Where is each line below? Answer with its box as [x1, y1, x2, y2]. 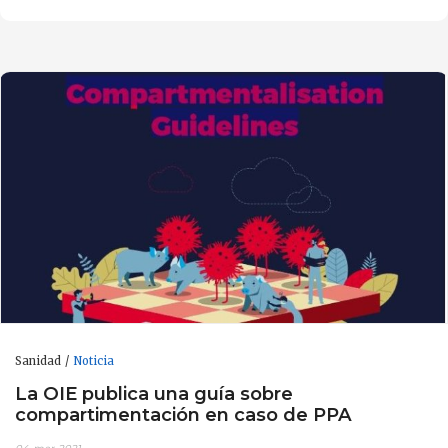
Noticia [73, 353, 114, 368]
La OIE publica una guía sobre [15, 382, 293, 406]
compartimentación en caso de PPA [15, 403, 352, 427]
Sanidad [15, 353, 61, 368]
